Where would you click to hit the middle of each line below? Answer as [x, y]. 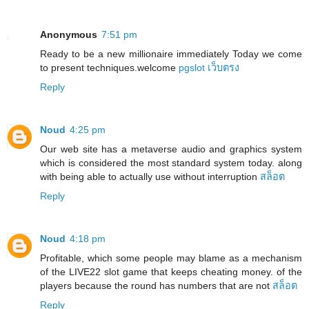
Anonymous [69, 34]
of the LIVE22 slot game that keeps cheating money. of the [171, 271]
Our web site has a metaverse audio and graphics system [171, 149]
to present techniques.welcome [109, 67]
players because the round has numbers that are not [156, 285]
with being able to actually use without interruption [150, 176]
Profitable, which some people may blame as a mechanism [171, 258]
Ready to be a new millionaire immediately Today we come [171, 53]
